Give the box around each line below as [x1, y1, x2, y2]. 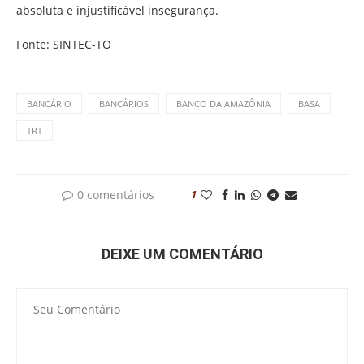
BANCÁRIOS [99, 97, 149, 110]
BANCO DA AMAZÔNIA [176, 97, 271, 110]
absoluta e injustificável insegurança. [16, 2, 219, 18]
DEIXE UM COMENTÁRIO [101, 245, 263, 262]
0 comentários [76, 186, 154, 202]
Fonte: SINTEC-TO [16, 36, 111, 52]
